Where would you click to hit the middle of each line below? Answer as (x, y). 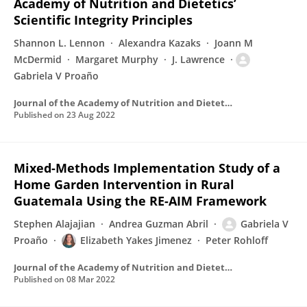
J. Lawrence (198, 59)
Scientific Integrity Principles (103, 20)
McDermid (38, 59)
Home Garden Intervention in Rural (124, 184)
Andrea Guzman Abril (159, 224)
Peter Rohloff (237, 240)
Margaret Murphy (117, 59)
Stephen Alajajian (54, 224)
